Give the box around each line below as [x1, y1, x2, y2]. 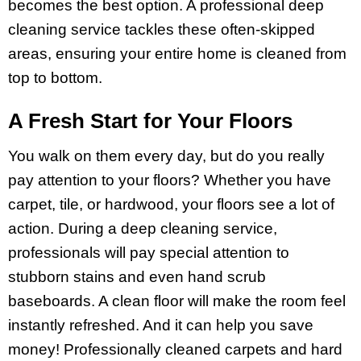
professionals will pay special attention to [8, 243, 289, 261]
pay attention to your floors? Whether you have [8, 171, 331, 189]
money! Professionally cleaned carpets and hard [8, 340, 342, 358]
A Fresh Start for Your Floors [8, 108, 293, 133]
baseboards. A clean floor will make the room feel [8, 292, 346, 309]
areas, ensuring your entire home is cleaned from [8, 44, 346, 62]
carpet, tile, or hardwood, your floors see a [8, 195, 297, 213]
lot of [301, 195, 334, 213]
